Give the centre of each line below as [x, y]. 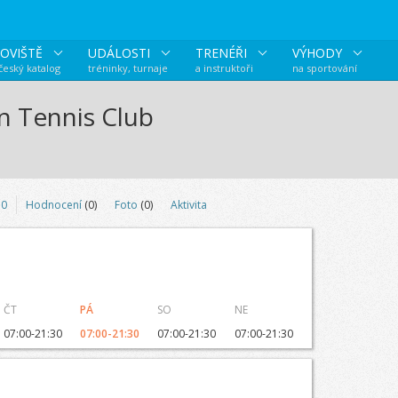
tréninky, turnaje [127, 68]
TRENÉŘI [223, 53]
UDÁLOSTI [120, 53]
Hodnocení [53, 205]
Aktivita [188, 205]
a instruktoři [224, 68]
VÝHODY [318, 53]
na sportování [324, 68]
